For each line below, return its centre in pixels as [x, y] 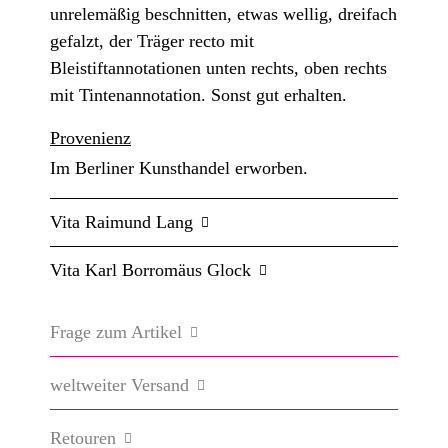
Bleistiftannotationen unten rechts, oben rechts [218, 68]
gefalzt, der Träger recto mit [152, 41]
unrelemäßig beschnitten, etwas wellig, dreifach [223, 14]
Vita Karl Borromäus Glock [150, 270]
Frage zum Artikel [116, 332]
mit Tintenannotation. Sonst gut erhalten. [198, 95]
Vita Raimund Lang [121, 222]
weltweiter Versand [119, 385]
